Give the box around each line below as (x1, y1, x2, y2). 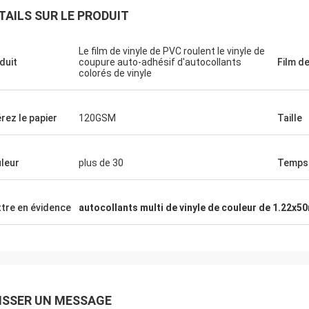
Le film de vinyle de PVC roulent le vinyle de (79, 46, 265, 57)
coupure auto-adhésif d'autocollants (79, 57, 241, 68)
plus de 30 (79, 157, 123, 168)
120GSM (79, 112, 116, 123)
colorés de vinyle (79, 68, 152, 79)
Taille (277, 112, 302, 123)
